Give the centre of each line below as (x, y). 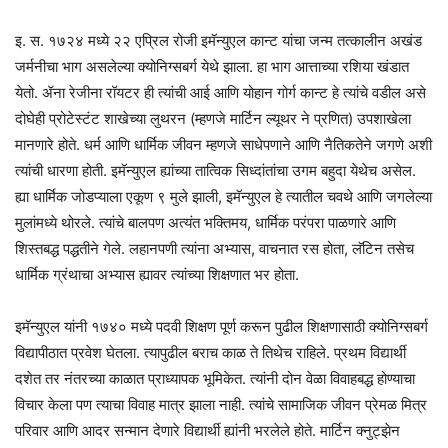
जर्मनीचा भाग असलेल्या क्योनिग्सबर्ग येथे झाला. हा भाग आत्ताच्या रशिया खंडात (212, 67)
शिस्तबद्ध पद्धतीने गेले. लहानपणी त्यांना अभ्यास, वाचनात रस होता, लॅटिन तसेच (214, 249)
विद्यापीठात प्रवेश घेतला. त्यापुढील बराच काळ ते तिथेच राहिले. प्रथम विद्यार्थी (210, 353)
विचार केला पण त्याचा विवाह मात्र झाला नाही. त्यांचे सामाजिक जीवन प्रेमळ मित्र (221, 405)
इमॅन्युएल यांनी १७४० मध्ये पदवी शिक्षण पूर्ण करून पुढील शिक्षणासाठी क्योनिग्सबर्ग (221, 327)
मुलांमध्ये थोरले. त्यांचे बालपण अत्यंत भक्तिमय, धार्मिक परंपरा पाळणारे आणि (205, 223)
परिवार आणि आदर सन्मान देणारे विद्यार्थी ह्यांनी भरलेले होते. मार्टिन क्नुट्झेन (207, 431)
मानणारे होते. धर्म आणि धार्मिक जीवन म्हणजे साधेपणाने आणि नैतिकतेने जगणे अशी (223, 145)
